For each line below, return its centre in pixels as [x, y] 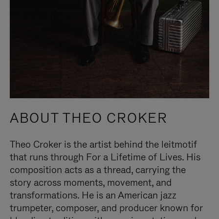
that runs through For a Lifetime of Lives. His [105, 157]
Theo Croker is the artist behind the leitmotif [103, 144]
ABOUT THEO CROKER [89, 118]
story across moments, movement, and [91, 183]
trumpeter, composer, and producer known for [106, 208]
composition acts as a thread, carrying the [98, 170]
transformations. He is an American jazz [93, 195]
